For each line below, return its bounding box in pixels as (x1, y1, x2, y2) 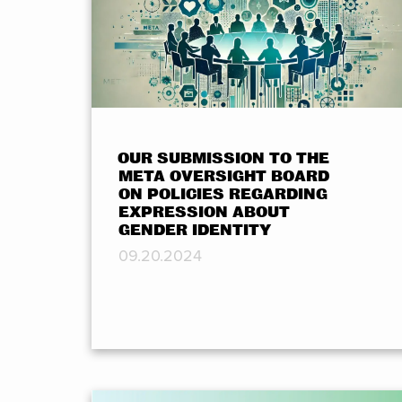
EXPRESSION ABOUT (118, 204, 290, 222)
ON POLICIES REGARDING (118, 186, 328, 204)
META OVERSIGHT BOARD (118, 168, 329, 186)
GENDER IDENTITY (118, 222, 271, 240)
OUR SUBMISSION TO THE (118, 150, 330, 168)
